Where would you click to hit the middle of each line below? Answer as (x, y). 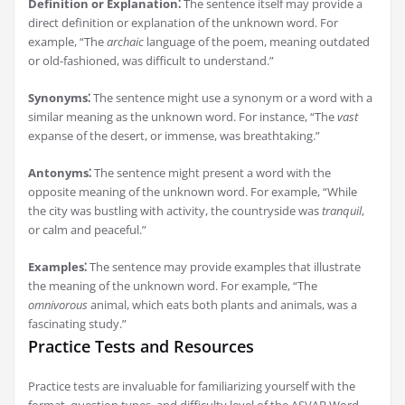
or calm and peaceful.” (87, 230)
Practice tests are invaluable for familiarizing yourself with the (192, 386)
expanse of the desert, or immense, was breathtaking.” (174, 136)
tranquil (342, 211)
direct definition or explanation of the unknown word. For (183, 23)
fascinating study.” (77, 324)
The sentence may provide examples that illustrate (224, 267)
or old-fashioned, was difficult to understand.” (151, 61)
